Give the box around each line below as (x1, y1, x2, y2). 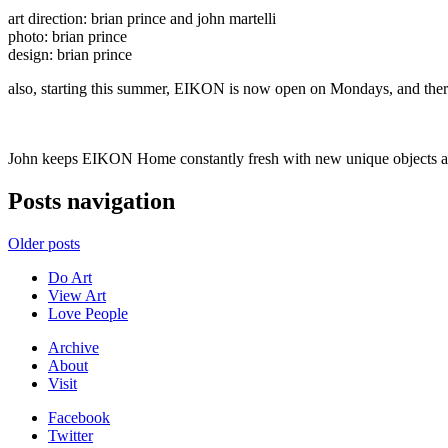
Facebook (48, 408, 110, 426)
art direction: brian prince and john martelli (8, 9, 276, 27)
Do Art (48, 268, 92, 286)
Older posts (8, 234, 80, 252)
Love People (48, 304, 128, 322)
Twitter (48, 426, 93, 444)
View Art (48, 286, 106, 304)
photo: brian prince (8, 27, 127, 45)
